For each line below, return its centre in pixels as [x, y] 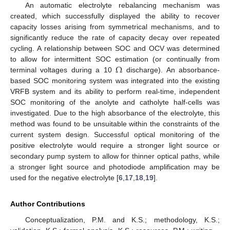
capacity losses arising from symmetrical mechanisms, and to [115, 27]
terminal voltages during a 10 [63, 70]
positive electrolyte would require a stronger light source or [115, 146]
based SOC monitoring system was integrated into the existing [115, 81]
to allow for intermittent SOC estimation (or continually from [115, 59]
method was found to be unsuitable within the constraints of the [115, 124]
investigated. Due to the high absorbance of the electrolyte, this [115, 113]
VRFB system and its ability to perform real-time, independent [115, 92]
